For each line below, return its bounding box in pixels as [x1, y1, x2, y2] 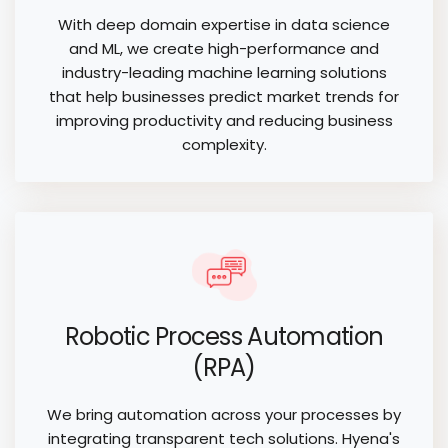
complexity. [181, 133, 267, 155]
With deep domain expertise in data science [58, 13, 390, 35]
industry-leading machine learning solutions [61, 61, 387, 83]
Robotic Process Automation [64, 319, 384, 353]
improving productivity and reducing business [55, 109, 393, 131]
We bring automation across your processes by [47, 403, 401, 425]
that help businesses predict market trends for [49, 85, 399, 107]
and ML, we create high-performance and [69, 37, 379, 59]
